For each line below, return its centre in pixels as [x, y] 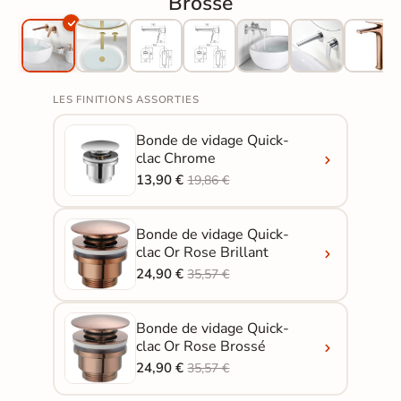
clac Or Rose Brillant [203, 252]
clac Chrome [176, 158]
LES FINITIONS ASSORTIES [126, 99]
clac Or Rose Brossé [201, 346]
